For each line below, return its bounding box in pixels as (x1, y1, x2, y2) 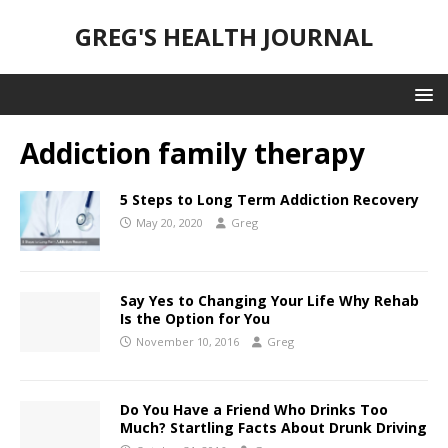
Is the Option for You (120, 309, 270, 329)
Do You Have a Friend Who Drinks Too (120, 400, 388, 420)
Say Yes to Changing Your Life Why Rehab (120, 291, 419, 311)
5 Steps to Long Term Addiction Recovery (120, 190, 419, 209)
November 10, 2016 (136, 334, 239, 350)
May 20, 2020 (136, 215, 203, 230)
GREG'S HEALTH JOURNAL (75, 20, 373, 53)
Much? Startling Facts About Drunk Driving (120, 418, 427, 438)
